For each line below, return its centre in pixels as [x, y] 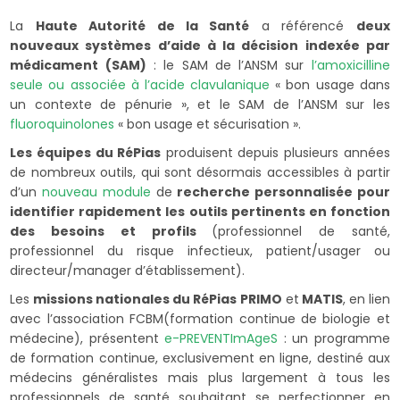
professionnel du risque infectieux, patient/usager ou [200, 250]
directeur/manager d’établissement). [128, 270]
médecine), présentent [87, 338]
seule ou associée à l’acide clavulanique [143, 84]
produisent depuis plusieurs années [275, 152]
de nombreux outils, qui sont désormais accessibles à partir [200, 172]
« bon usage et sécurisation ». [208, 124]
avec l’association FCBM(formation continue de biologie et [200, 318]
